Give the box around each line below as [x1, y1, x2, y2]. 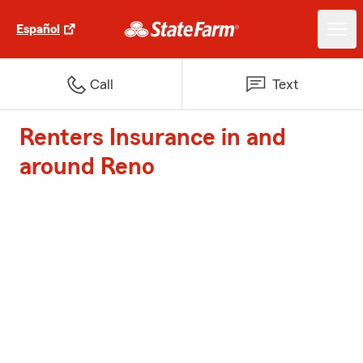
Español [16, 23, 60, 36]
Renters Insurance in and [19, 126, 286, 150]
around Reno [19, 155, 155, 179]
